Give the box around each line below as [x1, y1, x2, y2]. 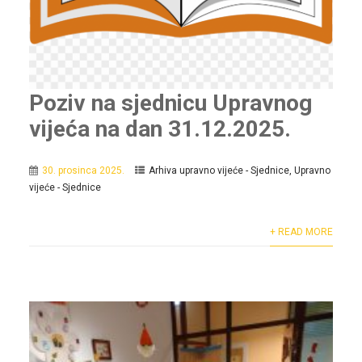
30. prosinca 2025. [41, 164, 124, 176]
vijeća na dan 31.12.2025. [28, 115, 291, 142]
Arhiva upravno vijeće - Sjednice [148, 164, 289, 176]
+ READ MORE [270, 225, 334, 238]
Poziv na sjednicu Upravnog [28, 89, 312, 116]
